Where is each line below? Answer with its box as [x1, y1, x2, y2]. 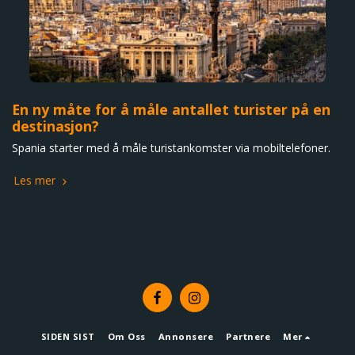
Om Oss [107, 330, 146, 342]
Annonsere [158, 330, 214, 342]
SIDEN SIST [40, 330, 95, 342]
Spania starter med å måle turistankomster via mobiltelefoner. [12, 140, 330, 155]
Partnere [226, 330, 271, 342]
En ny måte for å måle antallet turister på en [12, 100, 330, 119]
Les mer [13, 173, 59, 188]
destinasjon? [12, 116, 99, 136]
